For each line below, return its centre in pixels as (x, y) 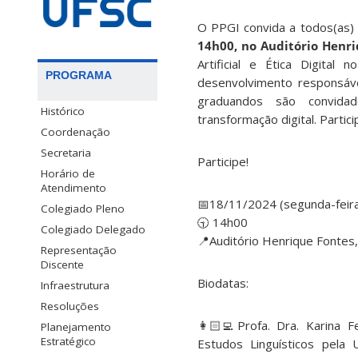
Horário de (68, 173)
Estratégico (68, 341)
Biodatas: (223, 283)
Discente (62, 264)
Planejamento (76, 326)
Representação (79, 250)
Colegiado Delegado (93, 229)
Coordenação (76, 131)
